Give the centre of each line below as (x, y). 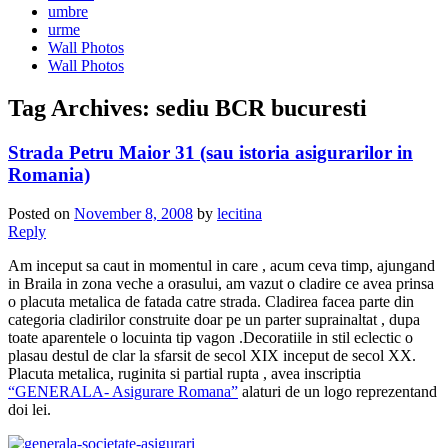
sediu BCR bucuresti (261, 108)
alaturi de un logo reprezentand (337, 391)
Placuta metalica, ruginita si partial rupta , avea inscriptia (184, 373)
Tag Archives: (82, 108)
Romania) (49, 175)
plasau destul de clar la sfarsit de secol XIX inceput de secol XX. (212, 355)
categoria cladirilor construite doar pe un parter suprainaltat (192, 319)
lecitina (239, 213)
